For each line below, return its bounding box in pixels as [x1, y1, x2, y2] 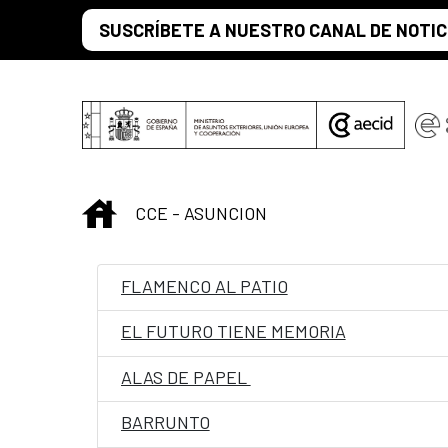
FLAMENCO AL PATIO [120, 274, 288, 297]
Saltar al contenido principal [8, 10, 223, 32]
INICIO [116, 199, 165, 222]
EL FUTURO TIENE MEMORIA [120, 320, 346, 343]
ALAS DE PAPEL [120, 365, 251, 388]
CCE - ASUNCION [135, 201, 267, 224]
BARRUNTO [120, 411, 210, 434]
